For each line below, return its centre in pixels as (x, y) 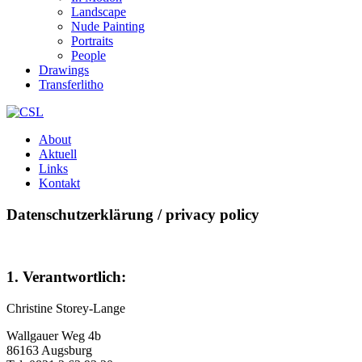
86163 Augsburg (49, 350)
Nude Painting (108, 26)
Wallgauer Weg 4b (54, 335)
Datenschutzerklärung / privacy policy (133, 214)
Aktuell (58, 154)
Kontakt (59, 183)
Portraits (92, 41)
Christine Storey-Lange (66, 308)
